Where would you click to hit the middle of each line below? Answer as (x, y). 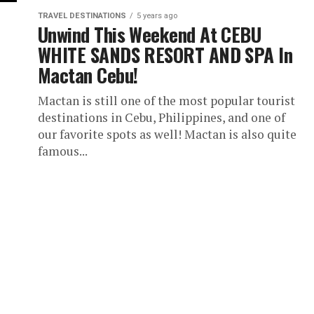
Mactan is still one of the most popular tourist (166, 101)
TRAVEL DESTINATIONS (82, 16)
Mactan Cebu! (88, 75)
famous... (63, 151)
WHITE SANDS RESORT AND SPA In (165, 55)
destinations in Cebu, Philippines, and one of (162, 117)
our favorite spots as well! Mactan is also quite (167, 134)
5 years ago (157, 16)
